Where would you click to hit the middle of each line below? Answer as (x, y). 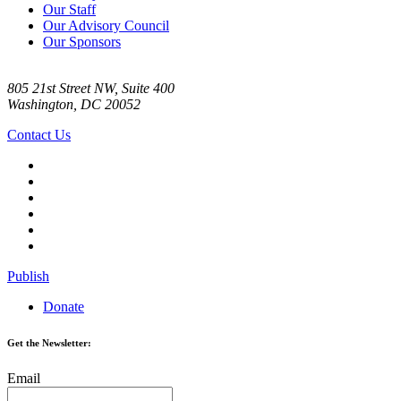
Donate (64, 306)
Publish (28, 276)
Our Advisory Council (106, 25)
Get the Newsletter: (49, 342)
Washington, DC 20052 (74, 104)
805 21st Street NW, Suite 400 (91, 88)
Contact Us (39, 134)
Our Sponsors (82, 41)
